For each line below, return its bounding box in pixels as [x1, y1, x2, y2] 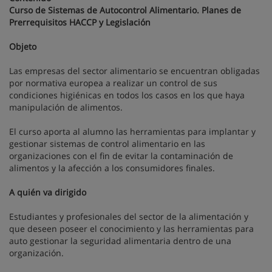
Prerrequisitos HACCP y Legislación [9, 16, 151, 28]
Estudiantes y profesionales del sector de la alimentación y [9, 211, 248, 222]
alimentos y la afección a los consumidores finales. [9, 162, 215, 174]
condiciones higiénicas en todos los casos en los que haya [9, 89, 245, 101]
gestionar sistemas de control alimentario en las [9, 138, 205, 149]
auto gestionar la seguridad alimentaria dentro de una [9, 235, 231, 246]
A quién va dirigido [9, 186, 86, 198]
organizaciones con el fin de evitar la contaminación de [9, 150, 233, 161]
